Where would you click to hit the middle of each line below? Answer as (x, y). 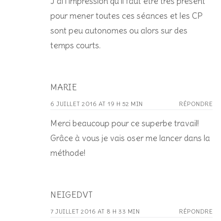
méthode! (68, 153)
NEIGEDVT (72, 195)
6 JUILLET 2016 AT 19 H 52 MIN (97, 104)
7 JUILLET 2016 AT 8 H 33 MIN (95, 211)
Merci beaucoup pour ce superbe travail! (125, 123)
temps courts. (75, 45)
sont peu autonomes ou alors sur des (119, 30)
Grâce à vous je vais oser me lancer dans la (130, 138)
